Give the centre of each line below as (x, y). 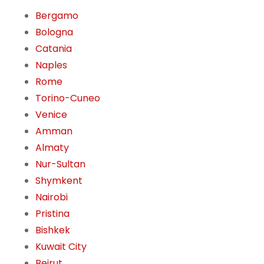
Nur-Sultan (60, 164)
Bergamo (57, 16)
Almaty (52, 148)
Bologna (54, 32)
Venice (51, 115)
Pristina (52, 214)
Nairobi (52, 197)
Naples (51, 65)
